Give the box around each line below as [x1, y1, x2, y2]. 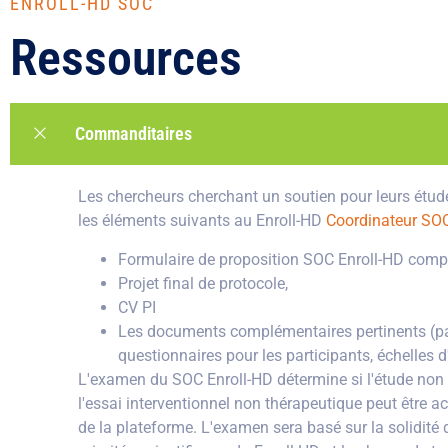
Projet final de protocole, [118, 273, 288, 293]
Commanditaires [75, 123, 192, 145]
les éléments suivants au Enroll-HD [78, 211, 326, 231]
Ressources [10, 29, 242, 88]
